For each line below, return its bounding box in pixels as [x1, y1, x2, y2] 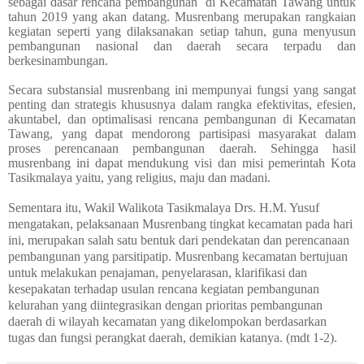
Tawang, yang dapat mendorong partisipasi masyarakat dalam [8, 126, 356, 141]
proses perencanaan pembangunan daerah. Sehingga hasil [8, 141, 356, 155]
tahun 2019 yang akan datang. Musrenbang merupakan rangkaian [8, 9, 356, 24]
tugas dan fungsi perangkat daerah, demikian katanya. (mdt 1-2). [8, 330, 337, 344]
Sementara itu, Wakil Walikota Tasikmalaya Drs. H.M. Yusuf [8, 200, 319, 214]
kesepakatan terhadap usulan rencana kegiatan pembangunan [8, 281, 319, 296]
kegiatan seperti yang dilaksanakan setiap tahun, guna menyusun [8, 24, 356, 38]
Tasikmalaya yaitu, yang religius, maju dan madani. [8, 170, 271, 184]
